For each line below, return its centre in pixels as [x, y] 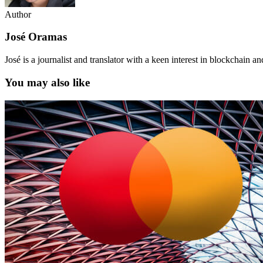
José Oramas [36, 37]
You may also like [47, 82]
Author [18, 14]
